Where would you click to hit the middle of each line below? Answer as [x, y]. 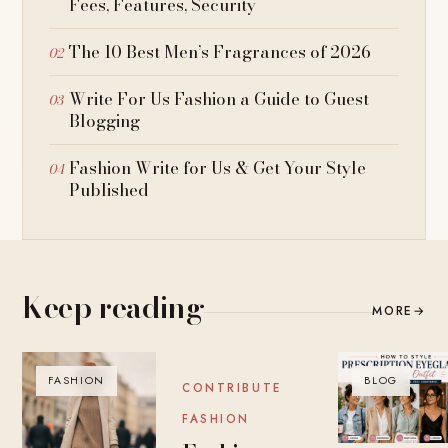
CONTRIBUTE [232, 388]
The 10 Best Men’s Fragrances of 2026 [220, 52]
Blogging [105, 121]
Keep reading [113, 307]
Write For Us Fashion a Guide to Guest [219, 99]
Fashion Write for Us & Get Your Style [218, 168]
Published [109, 190]
